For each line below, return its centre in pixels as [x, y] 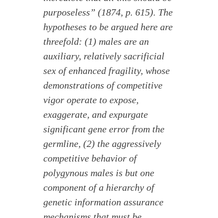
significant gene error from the [104, 129]
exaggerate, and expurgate [96, 114]
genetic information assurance [104, 202]
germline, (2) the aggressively [102, 143]
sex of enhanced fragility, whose [107, 70]
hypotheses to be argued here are [108, 27]
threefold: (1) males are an [96, 41]
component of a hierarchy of [99, 187]
